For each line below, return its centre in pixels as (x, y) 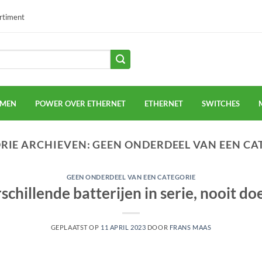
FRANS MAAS (190, 227)
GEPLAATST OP (75, 227)
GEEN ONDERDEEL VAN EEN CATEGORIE (131, 177)
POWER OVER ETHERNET (80, 103)
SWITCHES (221, 103)
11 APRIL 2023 (123, 227)
